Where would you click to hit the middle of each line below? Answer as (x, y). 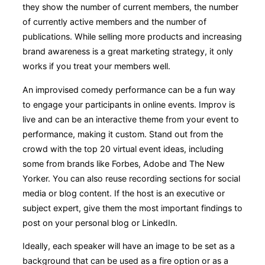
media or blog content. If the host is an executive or (124, 193)
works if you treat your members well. (96, 66)
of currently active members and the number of (114, 22)
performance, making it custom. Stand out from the (123, 134)
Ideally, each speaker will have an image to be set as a (129, 245)
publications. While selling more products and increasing (132, 37)
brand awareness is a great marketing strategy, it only (128, 51)
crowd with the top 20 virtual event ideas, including (123, 148)
